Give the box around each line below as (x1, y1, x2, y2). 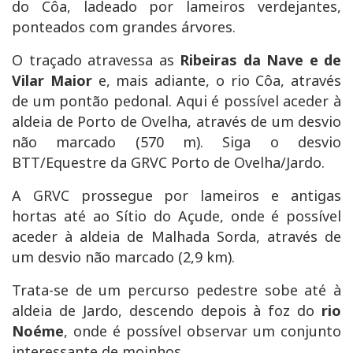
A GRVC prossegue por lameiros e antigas (12, 186, 341, 206)
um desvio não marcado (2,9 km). (12, 247, 235, 267)
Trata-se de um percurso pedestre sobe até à (12, 281, 341, 300)
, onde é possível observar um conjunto (64, 321, 341, 341)
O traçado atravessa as (12, 50, 180, 70)
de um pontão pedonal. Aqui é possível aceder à (12, 91, 341, 111)
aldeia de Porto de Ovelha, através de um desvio (12, 112, 341, 132)
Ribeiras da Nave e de (180, 50, 341, 70)
